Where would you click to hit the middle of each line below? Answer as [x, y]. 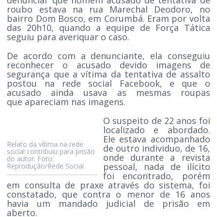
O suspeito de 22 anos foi [157, 120]
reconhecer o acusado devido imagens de [108, 65]
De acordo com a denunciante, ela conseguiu [108, 55]
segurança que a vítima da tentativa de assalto [108, 74]
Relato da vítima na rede [45, 144]
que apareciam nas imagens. [66, 101]
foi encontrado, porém [157, 176]
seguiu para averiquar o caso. [71, 37]
